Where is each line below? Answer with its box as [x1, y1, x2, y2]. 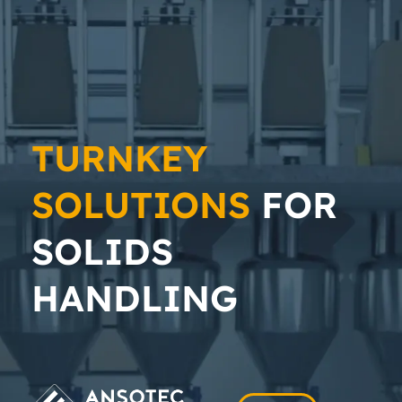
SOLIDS [31, 228, 173, 274]
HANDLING [31, 275, 238, 320]
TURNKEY [31, 135, 207, 180]
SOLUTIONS [31, 181, 250, 227]
